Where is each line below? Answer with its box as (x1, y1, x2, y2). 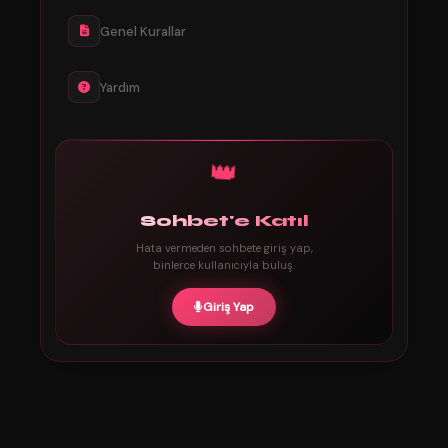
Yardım (100, 78, 140, 96)
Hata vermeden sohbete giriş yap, (135, 241, 313, 255)
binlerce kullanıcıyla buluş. (153, 258, 295, 272)
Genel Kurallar (100, 22, 186, 40)
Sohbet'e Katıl (139, 212, 309, 230)
